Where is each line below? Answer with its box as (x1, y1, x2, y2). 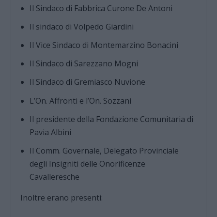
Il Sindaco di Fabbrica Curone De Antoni (29, 2, 172, 14)
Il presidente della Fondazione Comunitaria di (29, 113, 193, 124)
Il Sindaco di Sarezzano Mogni (29, 58, 138, 69)
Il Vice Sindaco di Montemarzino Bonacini (29, 40, 178, 50)
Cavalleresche (29, 171, 79, 182)
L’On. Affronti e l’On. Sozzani (29, 95, 131, 106)
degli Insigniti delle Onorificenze (29, 158, 145, 169)
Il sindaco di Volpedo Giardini (29, 21, 134, 32)
